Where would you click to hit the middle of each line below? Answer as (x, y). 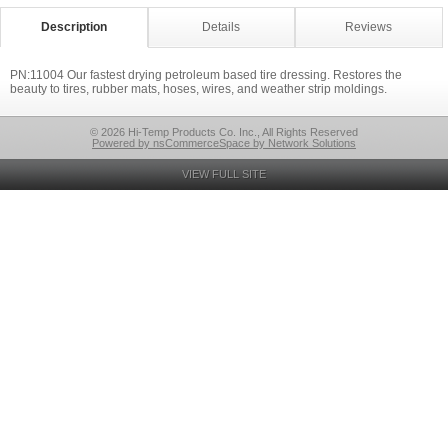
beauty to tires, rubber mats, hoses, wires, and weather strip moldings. (198, 89)
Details (221, 27)
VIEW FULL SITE (224, 174)
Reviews (369, 27)
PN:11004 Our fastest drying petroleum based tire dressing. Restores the (206, 75)
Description (73, 27)
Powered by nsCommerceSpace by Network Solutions (224, 143)
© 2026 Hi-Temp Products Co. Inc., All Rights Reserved (224, 132)
